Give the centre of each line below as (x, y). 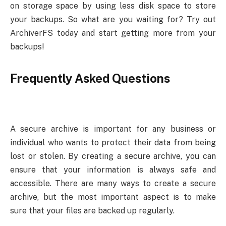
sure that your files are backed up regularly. (92, 211)
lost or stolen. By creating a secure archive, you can (113, 156)
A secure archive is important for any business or (113, 129)
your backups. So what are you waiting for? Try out (113, 19)
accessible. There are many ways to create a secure (113, 184)
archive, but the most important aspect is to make (113, 197)
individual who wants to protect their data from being (113, 143)
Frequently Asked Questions (90, 78)
